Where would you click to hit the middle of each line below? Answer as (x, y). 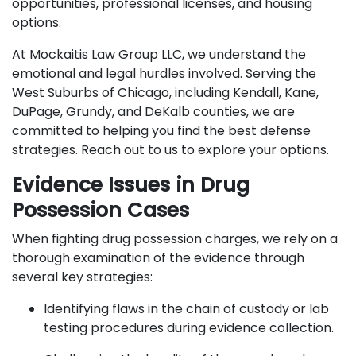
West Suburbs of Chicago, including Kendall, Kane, (165, 93)
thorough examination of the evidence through (158, 258)
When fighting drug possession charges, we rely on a (175, 239)
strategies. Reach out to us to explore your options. (170, 150)
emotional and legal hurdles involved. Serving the (164, 74)
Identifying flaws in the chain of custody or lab (186, 309)
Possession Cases (101, 210)
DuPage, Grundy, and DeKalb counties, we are (153, 112)
